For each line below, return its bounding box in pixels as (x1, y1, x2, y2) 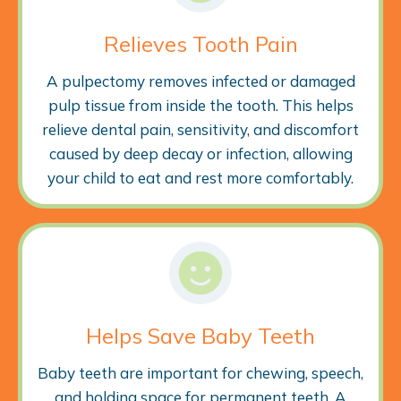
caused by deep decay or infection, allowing (48, 143, 353, 163)
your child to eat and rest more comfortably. (47, 167, 354, 187)
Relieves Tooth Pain (103, 30, 298, 57)
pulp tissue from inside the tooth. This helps (47, 95, 354, 115)
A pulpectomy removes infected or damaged (46, 71, 355, 90)
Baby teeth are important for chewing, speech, (38, 363, 363, 382)
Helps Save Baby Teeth (86, 321, 315, 349)
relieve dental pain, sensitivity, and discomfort (42, 119, 359, 139)
